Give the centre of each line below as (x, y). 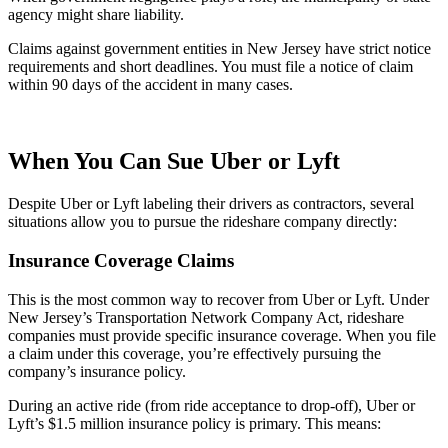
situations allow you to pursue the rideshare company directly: (202, 222)
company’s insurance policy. (97, 371)
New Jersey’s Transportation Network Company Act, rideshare (206, 317)
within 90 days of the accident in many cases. (150, 85)
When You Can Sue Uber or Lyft (174, 161)
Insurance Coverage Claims (121, 260)
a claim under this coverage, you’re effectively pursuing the (194, 353)
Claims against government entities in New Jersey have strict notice (219, 49)
